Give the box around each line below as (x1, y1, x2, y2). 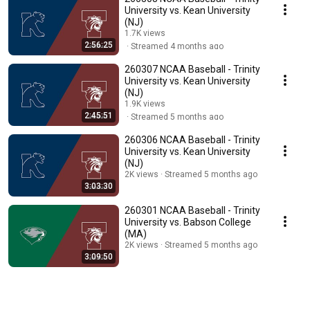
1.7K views (125, 28, 165, 39)
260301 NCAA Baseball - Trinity (125, 205, 260, 217)
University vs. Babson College (125, 217, 251, 228)
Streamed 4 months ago (131, 42, 224, 52)
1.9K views (125, 99, 165, 109)
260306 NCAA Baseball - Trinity (125, 134, 260, 146)
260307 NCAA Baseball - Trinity (125, 64, 260, 75)
